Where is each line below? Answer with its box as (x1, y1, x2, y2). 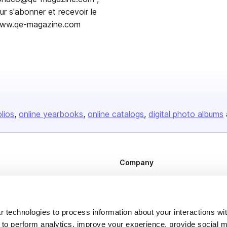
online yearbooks (19, 109, 83, 119)
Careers (120, 192, 144, 200)
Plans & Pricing (120, 209, 164, 216)
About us (120, 175, 146, 183)
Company (120, 158, 154, 167)
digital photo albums (148, 109, 223, 119)
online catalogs (88, 109, 144, 119)
